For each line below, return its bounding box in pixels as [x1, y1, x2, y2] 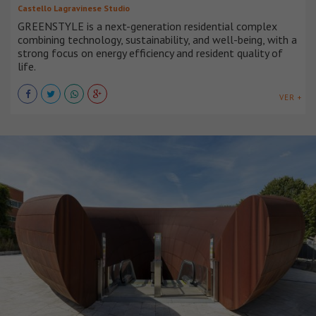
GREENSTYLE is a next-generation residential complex [18, 18, 277, 33]
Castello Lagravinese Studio [18, 2, 130, 13]
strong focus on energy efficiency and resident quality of [18, 45, 283, 60]
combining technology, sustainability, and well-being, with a [18, 32, 297, 47]
